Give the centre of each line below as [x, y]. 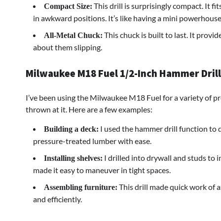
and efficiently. [57, 199]
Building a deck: [71, 129]
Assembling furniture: [81, 187]
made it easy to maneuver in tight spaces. [102, 170]
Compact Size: [68, 6]
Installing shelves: [73, 158]
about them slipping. [68, 47]
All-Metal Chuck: [73, 36]
